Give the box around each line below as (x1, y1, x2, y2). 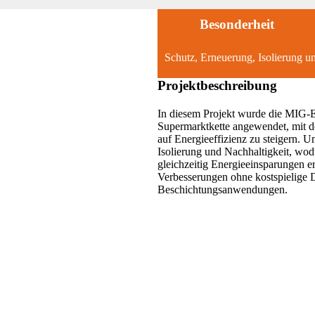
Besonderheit (200, 16, 274, 32)
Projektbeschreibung (157, 77, 277, 93)
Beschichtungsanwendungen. (157, 183, 288, 195)
